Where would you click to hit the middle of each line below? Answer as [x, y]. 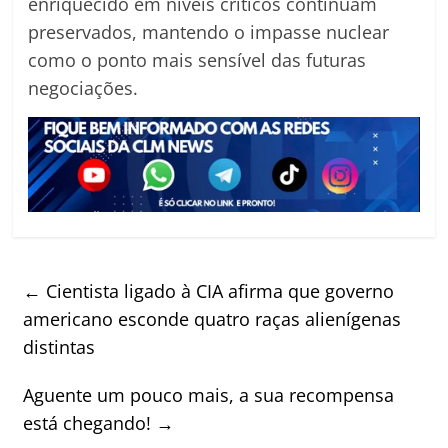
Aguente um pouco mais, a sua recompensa [209, 394]
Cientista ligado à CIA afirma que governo [218, 290]
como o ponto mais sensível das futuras [197, 60]
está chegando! [90, 422]
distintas [59, 346]
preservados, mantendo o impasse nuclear [209, 32]
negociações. [83, 88]
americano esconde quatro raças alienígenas [212, 318]
